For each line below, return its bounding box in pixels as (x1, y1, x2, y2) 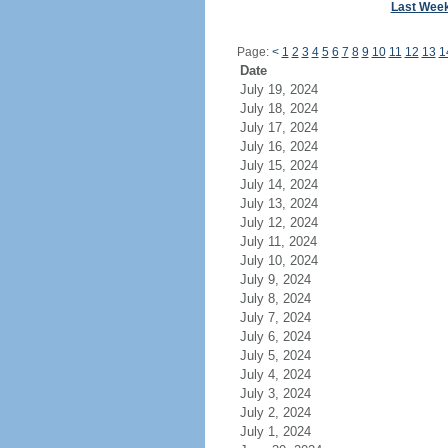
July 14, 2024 (239, 177, 318, 192)
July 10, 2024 (239, 253, 318, 268)
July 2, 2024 (239, 405, 311, 420)
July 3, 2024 (239, 386, 311, 401)
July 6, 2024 (239, 329, 311, 344)
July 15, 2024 (239, 158, 318, 173)
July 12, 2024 (239, 215, 318, 230)
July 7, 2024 (239, 310, 311, 325)
